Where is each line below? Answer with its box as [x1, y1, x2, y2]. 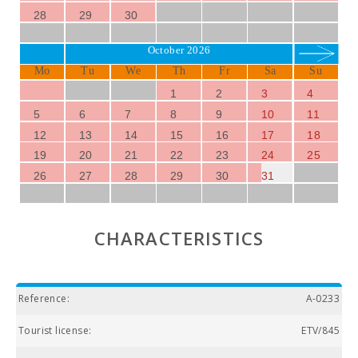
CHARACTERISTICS [93, 225, 265, 250]
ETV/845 [301, 323, 340, 337]
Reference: [18, 291, 70, 305]
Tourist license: [18, 323, 92, 337]
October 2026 [147, 44, 211, 56]
